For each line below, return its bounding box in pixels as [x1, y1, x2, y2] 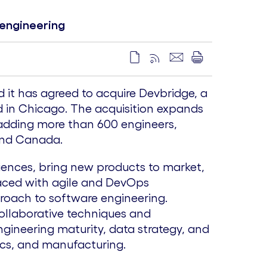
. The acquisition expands [65, 102, 203, 115]
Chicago [18, 102, 65, 115]
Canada [15, 133, 60, 146]
